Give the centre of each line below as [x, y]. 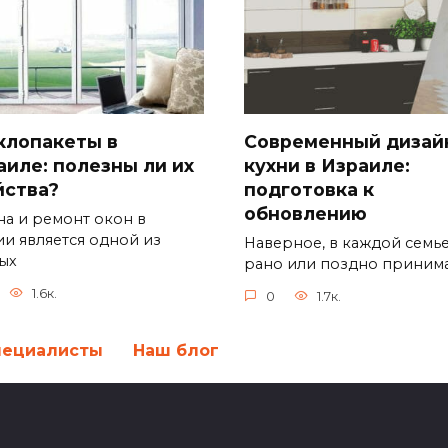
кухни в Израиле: [327, 165]
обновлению [305, 213]
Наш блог [176, 351]
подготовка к [309, 189]
